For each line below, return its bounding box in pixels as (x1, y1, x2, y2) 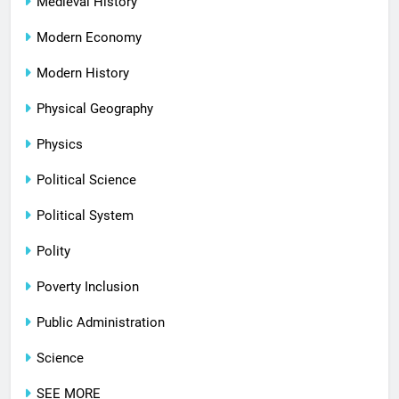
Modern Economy (37, 29, 142, 46)
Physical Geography (37, 101, 153, 118)
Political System (37, 208, 134, 224)
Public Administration (37, 314, 165, 331)
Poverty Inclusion (37, 279, 139, 296)
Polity (37, 243, 70, 260)
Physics (37, 136, 83, 153)
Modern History (37, 65, 129, 82)
